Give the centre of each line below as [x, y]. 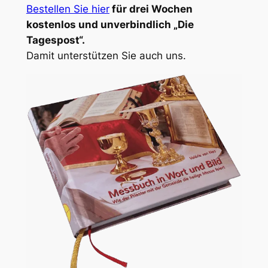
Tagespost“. [55, 40]
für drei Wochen [152, 9]
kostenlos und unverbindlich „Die [110, 24]
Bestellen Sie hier [68, 9]
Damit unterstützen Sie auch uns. [106, 55]
